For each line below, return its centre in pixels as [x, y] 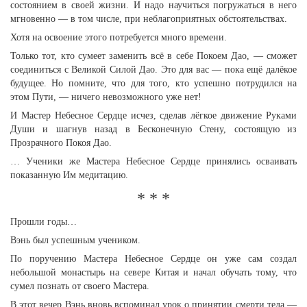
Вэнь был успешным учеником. [75, 240]
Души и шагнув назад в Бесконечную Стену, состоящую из [153, 129]
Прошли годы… [44, 222]
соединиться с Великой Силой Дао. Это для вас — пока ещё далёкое [153, 70]
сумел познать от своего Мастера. [80, 286]
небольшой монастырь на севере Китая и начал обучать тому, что [153, 272]
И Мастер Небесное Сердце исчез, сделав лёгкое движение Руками [153, 115]
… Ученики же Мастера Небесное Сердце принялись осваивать [153, 161]
